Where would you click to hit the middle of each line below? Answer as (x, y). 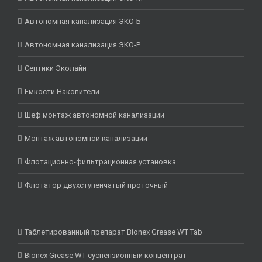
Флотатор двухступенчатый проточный (96, 185)
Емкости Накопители (62, 92)
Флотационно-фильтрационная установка (100, 162)
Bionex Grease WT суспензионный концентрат (106, 255)
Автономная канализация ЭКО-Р (82, 45)
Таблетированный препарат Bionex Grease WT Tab (113, 232)
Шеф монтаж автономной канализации (94, 115)
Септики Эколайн (56, 68)
